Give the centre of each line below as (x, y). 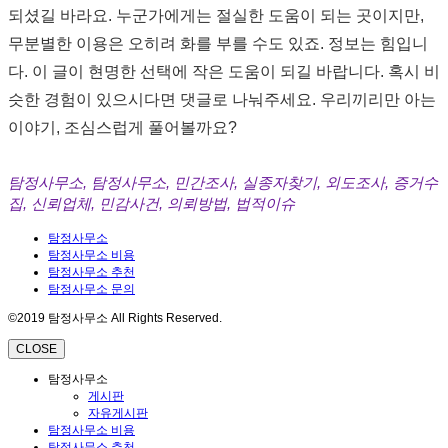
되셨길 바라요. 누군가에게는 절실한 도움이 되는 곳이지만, (216, 16)
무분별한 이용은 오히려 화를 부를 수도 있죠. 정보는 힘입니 (218, 44)
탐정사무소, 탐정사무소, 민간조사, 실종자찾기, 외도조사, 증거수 (223, 182)
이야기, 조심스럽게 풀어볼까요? (122, 128)
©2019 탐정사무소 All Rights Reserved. (115, 317)
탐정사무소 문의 (91, 288)
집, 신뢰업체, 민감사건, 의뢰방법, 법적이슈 (151, 203)
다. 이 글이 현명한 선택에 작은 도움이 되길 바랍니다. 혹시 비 (224, 72)
